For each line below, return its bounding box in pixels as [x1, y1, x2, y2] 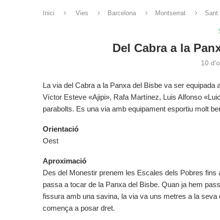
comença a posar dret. [43, 204, 115, 212]
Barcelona [108, 9, 136, 17]
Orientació [43, 125, 79, 133]
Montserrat [155, 9, 186, 17]
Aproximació [43, 157, 86, 165]
